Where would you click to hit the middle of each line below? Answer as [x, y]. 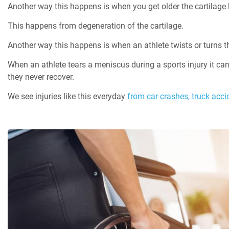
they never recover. [41, 77]
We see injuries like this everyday [66, 97]
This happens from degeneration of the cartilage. [96, 26]
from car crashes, [157, 97]
